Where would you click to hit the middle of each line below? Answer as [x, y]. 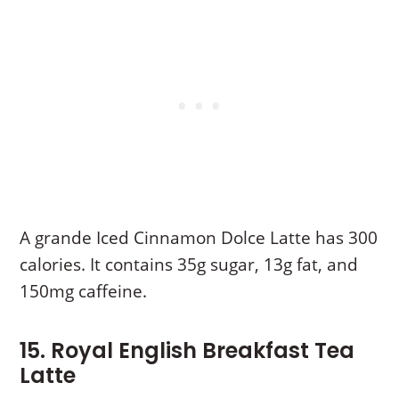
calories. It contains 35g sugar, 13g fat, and [189, 264]
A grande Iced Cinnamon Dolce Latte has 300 [199, 237]
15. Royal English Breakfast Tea [187, 350]
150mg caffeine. [84, 291]
